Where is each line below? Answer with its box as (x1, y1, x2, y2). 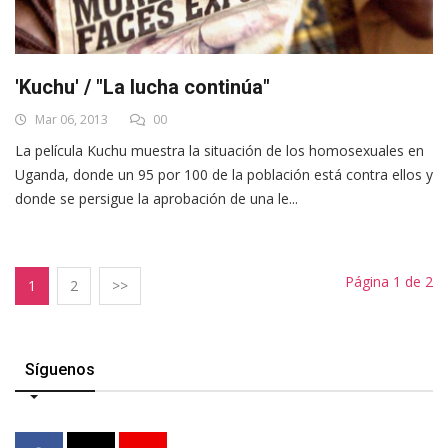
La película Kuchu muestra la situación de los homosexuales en (15, 141, 424, 161)
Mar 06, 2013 (32, 111, 108, 129)
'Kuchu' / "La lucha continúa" (15, 75, 270, 100)
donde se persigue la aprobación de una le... (15, 189, 298, 209)
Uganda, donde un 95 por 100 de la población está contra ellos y (15, 165, 433, 185)
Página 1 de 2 (345, 272, 433, 292)
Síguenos (25, 360, 95, 380)
